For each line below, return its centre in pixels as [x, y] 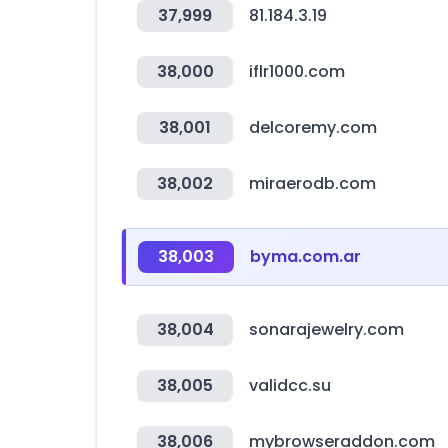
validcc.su [290, 385]
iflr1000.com [297, 71]
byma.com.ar [305, 256]
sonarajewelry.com [326, 329]
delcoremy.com [313, 127]
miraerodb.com [312, 183]
